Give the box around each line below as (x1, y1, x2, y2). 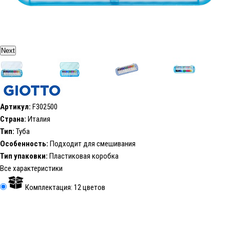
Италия (26, 114, 50, 124)
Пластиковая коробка (48, 151, 119, 161)
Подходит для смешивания (48, 139, 136, 148)
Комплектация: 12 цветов (24, 183, 105, 192)
